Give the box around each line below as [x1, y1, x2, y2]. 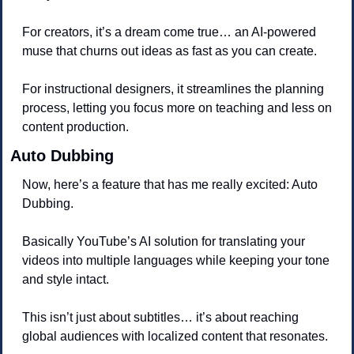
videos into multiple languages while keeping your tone [22, 254, 330, 268]
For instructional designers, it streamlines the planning [22, 82, 324, 96]
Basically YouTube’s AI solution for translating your [22, 235, 305, 249]
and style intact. [22, 273, 112, 287]
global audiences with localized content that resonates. [22, 330, 328, 344]
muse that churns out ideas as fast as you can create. [22, 44, 320, 58]
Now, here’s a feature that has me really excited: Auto [22, 178, 318, 192]
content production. [22, 120, 129, 134]
